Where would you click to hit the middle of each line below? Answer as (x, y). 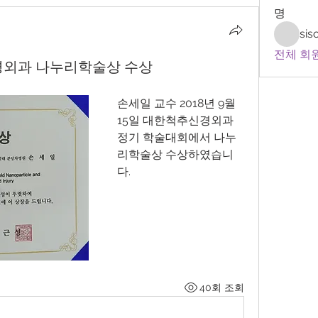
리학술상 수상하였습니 (175, 154)
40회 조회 (221, 287)
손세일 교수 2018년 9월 (176, 103)
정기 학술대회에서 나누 (177, 137)
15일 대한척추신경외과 (175, 120)
